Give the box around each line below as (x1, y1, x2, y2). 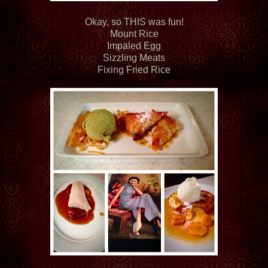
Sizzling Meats (103, 52, 165, 63)
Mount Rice (109, 28, 159, 39)
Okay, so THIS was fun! (84, 16, 184, 27)
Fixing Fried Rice (98, 64, 170, 75)
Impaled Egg (107, 40, 161, 51)
